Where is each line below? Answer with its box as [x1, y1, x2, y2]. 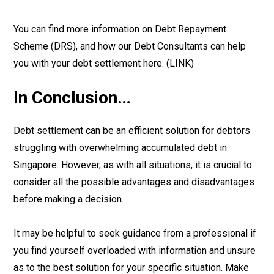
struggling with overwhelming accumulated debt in [13, 142, 227, 154]
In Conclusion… [13, 87, 131, 108]
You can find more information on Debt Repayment [13, 23, 226, 35]
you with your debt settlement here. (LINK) [13, 57, 194, 69]
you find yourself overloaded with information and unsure [13, 245, 256, 256]
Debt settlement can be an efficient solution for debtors [13, 125, 250, 136]
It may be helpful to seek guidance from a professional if [13, 228, 256, 239]
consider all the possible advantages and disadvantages [13, 176, 254, 188]
